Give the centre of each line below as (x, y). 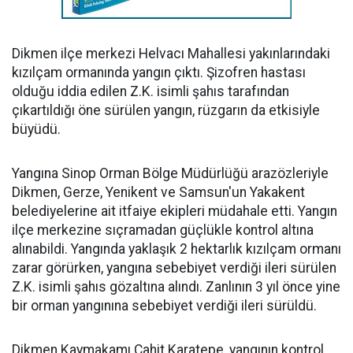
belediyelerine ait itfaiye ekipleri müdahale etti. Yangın (175, 211)
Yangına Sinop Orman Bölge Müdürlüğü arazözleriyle (170, 173)
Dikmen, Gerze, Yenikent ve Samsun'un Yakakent (158, 192)
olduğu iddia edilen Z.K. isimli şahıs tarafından (150, 91)
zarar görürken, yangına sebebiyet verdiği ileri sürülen (174, 268)
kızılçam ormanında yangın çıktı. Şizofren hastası (159, 72)
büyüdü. (36, 129)
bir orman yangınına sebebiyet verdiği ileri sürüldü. (164, 306)
